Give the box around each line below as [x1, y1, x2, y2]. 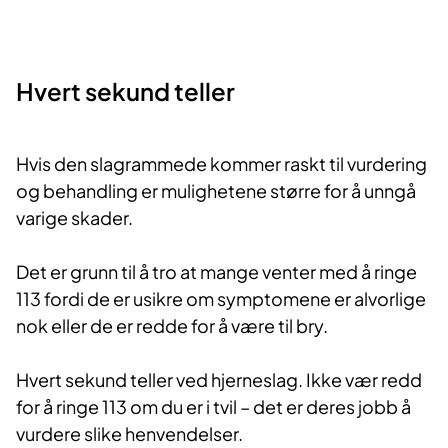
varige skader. [16, 206, 136, 230]
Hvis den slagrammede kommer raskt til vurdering [16, 152, 427, 176]
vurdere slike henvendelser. [16, 422, 246, 446]
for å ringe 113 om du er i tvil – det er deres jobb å [16, 395, 411, 419]
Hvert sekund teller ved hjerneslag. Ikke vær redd [16, 368, 422, 392]
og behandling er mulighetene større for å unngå [16, 179, 416, 203]
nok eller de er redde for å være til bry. [16, 314, 328, 338]
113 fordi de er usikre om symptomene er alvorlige [16, 287, 426, 311]
